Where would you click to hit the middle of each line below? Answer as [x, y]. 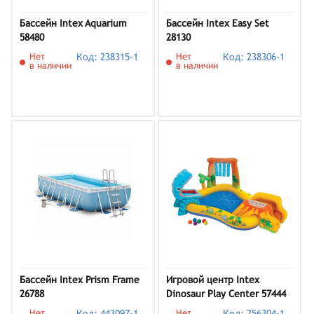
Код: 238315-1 [108, 57]
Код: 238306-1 [254, 57]
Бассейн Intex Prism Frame [80, 280]
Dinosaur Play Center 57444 [226, 294]
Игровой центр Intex [213, 280]
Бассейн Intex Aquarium [73, 23]
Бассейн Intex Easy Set [218, 23]
